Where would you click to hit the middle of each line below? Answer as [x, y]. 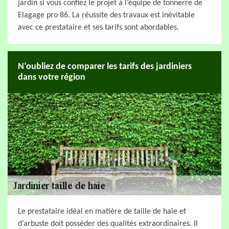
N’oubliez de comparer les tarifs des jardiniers [105, 67]
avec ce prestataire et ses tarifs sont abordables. [98, 28]
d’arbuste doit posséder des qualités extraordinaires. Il [108, 224]
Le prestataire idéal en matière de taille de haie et [102, 212]
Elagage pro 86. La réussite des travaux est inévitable [106, 15]
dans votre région [52, 77]
